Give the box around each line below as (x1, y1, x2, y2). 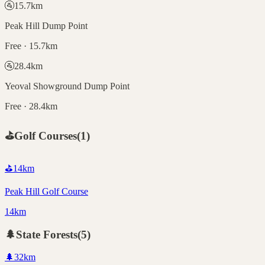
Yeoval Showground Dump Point (5, 81, 130, 92)
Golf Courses (14, 130, 77, 143)
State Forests (16, 228, 77, 241)
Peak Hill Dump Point (5, 21, 88, 31)
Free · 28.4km (5, 101, 57, 112)
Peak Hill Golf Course (5, 186, 88, 196)
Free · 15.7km (5, 41, 57, 51)
